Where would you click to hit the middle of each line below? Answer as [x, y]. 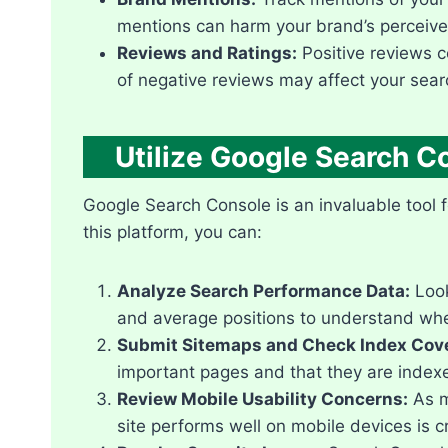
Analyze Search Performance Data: [263, 290]
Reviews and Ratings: [207, 52]
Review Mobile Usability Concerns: [262, 398]
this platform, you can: [172, 231]
